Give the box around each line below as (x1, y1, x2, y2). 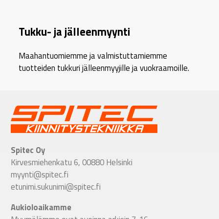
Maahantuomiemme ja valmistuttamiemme (19, 49, 168, 62)
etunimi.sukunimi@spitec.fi (11, 180, 101, 193)
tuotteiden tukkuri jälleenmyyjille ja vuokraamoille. (19, 61, 190, 74)
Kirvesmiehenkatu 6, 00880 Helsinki (11, 156, 133, 169)
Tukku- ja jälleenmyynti (19, 23, 131, 41)
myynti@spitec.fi (11, 168, 69, 181)
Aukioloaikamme (11, 200, 72, 213)
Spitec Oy (11, 144, 45, 156)
